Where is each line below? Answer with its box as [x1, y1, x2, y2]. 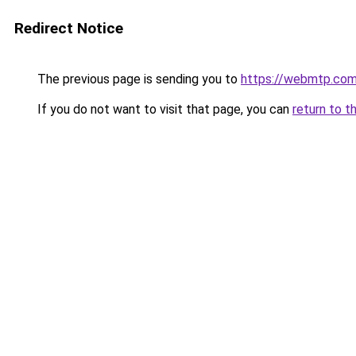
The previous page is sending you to [34, 72, 241, 87]
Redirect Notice [14, 19, 123, 37]
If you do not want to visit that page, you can [34, 102, 292, 117]
